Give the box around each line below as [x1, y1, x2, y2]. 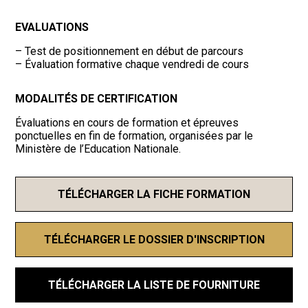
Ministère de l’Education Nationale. [15, 142, 181, 155]
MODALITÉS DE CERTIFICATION [15, 91, 178, 105]
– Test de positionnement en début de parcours [15, 44, 244, 58]
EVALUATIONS [15, 20, 89, 34]
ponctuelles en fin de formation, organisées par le [15, 129, 254, 142]
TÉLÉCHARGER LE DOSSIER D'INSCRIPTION [43, 232, 265, 246]
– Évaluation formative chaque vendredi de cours [15, 57, 250, 71]
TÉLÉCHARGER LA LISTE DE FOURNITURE [48, 278, 260, 291]
